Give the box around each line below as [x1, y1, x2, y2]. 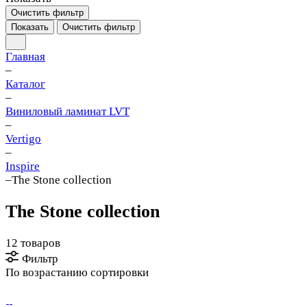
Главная [5, 50, 45, 63]
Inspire [5, 160, 40, 173]
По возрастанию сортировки [5, 266, 149, 280]
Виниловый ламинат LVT [5, 105, 130, 118]
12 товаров [5, 236, 60, 250]
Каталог [5, 77, 45, 90]
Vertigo [5, 132, 41, 145]
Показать [11, 22, 49, 32]
